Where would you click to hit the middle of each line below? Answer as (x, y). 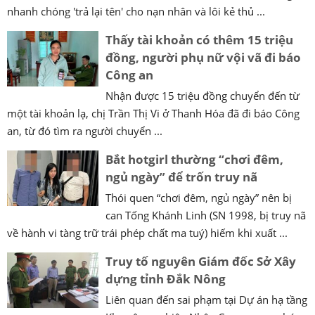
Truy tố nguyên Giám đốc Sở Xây (201, 261)
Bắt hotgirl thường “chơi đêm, (194, 159)
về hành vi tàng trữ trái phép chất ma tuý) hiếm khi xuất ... (147, 232)
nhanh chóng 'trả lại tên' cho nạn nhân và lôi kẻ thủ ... (136, 11)
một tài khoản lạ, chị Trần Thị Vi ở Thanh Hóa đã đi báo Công (153, 113)
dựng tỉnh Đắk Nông (166, 278)
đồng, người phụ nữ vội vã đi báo (203, 57)
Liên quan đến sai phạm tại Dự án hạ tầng (206, 299)
